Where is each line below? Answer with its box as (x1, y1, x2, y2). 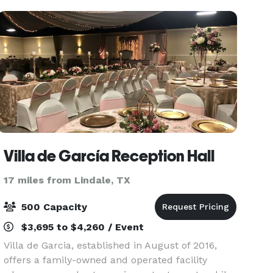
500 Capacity (18, 201, 88, 213)
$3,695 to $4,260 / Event (18, 221, 144, 233)
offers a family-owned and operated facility (4, 254, 208, 266)
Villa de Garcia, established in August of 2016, (4, 239, 218, 251)
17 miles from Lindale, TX (4, 174, 131, 186)
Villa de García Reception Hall (4, 147, 215, 165)
